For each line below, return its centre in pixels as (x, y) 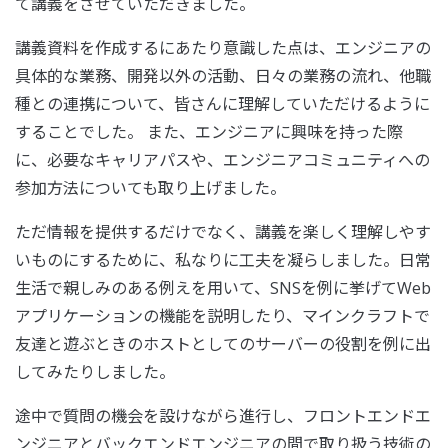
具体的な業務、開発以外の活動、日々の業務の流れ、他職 (223, 76)
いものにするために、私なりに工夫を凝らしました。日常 (223, 260)
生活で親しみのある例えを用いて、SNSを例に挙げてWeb (223, 288)
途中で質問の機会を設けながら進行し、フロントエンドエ (223, 416)
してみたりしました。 (95, 372)
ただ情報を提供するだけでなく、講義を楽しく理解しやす (223, 232)
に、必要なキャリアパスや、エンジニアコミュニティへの (222, 160)
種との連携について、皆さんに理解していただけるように (222, 104)
